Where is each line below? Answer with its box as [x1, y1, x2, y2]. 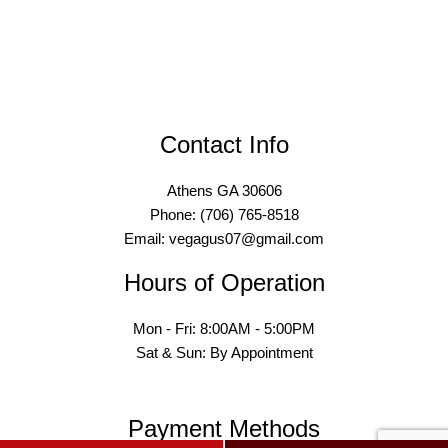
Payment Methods [128, 415, 320, 443]
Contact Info [159, 131, 289, 159]
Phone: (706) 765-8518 [149, 206, 299, 224]
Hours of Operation [123, 269, 325, 297]
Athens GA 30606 [166, 182, 282, 200]
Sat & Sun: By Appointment [135, 344, 313, 362]
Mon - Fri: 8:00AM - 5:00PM [133, 320, 315, 338]
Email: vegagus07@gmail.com [124, 230, 324, 248]
